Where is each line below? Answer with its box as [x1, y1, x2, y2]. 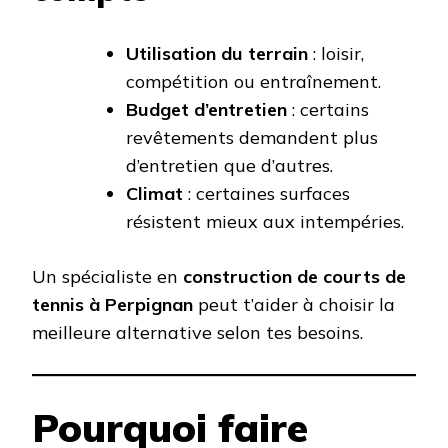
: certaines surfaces [183, 182, 350, 206]
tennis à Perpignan [32, 293, 193, 317]
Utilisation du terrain [126, 42, 308, 66]
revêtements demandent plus [126, 126, 378, 150]
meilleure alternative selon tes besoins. [32, 321, 363, 345]
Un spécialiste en [32, 265, 183, 289]
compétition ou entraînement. [126, 70, 381, 94]
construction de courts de [183, 265, 406, 289]
